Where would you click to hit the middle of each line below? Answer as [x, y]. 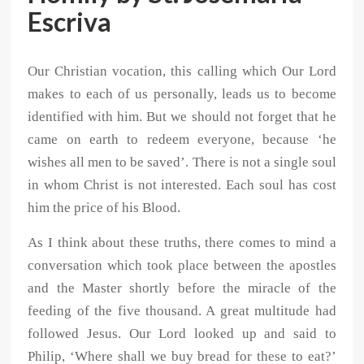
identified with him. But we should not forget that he [182, 117]
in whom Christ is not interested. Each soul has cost [182, 185]
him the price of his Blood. [104, 208]
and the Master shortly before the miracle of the [182, 288]
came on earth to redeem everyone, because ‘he [182, 140]
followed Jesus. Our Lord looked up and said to [182, 334]
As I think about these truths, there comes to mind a [182, 243]
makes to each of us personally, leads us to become [182, 94]
